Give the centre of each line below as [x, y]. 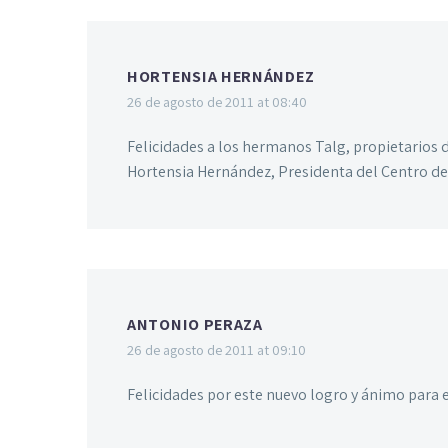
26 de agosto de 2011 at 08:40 [217, 102]
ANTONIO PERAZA [195, 325]
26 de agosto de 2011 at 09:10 [216, 350]
